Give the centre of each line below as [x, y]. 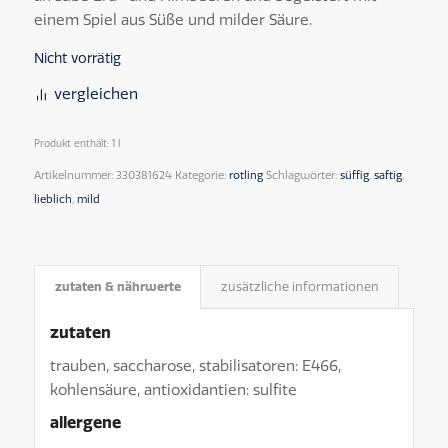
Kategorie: [201, 175]
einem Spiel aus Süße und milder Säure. [172, 20]
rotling [245, 175]
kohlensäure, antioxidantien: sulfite [173, 389]
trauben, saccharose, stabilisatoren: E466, [195, 365]
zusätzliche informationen [299, 286]
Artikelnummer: [74, 175]
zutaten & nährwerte [117, 286]
